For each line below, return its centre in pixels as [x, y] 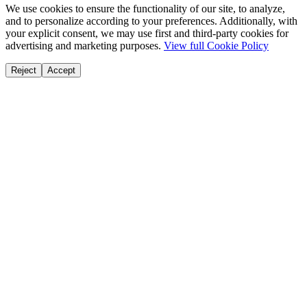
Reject [24, 70]
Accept [61, 70]
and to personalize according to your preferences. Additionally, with [151, 21]
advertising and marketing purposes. [85, 46]
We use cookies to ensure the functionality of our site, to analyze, [145, 9]
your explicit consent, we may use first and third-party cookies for [147, 33]
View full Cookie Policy [216, 46]
